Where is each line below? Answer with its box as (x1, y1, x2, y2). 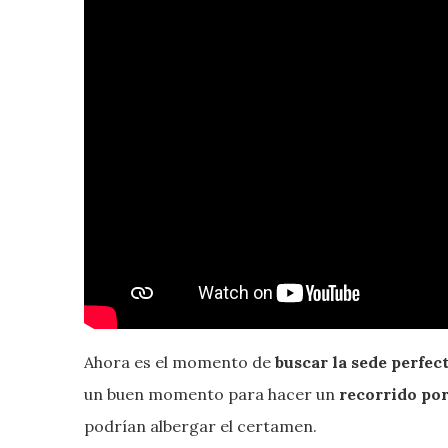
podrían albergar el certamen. (84, 415, 317, 436)
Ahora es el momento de (84, 351, 275, 372)
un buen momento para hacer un (84, 383, 339, 404)
